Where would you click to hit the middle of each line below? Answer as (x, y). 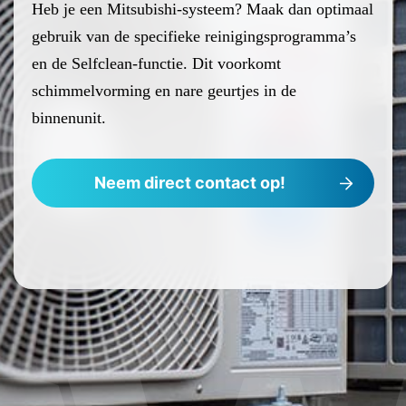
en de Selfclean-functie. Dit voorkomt (156, 64)
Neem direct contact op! (189, 183)
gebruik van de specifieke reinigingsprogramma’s (194, 37)
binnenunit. (69, 118)
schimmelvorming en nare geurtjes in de (164, 91)
